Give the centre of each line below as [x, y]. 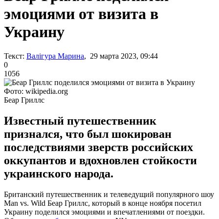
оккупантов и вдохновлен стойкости [100, 160]
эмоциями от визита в [81, 14]
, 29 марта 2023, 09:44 [121, 56]
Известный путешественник [80, 120]
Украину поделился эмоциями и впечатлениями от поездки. [104, 212]
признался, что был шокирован [88, 134]
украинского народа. [59, 173]
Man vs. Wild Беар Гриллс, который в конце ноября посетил [103, 203]
